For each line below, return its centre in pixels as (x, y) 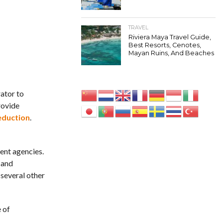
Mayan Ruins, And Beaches (171, 53)
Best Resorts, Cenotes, (165, 45)
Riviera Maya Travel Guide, (170, 37)
